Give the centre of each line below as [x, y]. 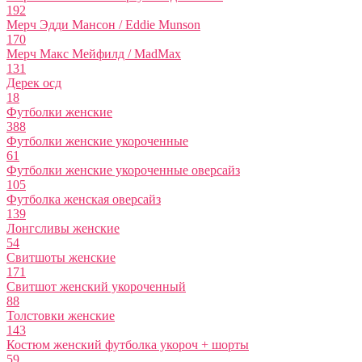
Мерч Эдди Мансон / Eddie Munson [103, 25]
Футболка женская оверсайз [84, 200]
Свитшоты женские [61, 258]
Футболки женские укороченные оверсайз [123, 170]
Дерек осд [34, 83]
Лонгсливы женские [63, 229]
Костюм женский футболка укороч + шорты [128, 345]
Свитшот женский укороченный [96, 287]
